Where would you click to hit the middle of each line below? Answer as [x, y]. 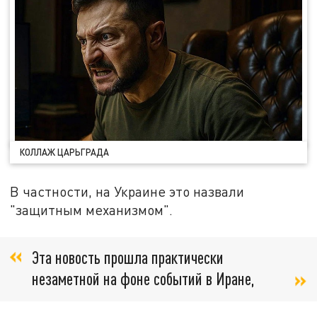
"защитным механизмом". [92, 209]
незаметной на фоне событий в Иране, [143, 279]
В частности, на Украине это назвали [127, 191]
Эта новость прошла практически [128, 258]
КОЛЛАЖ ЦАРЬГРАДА [65, 152]
